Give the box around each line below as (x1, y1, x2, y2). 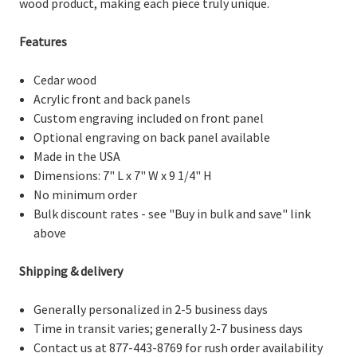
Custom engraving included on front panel (33, 109, 265, 126)
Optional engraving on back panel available (33, 128, 271, 145)
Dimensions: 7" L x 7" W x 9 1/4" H (33, 167, 213, 183)
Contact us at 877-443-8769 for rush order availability (33, 339, 324, 355)
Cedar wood (33, 71, 97, 88)
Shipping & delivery (19, 262, 123, 279)
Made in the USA (33, 147, 121, 164)
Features (19, 33, 67, 49)
